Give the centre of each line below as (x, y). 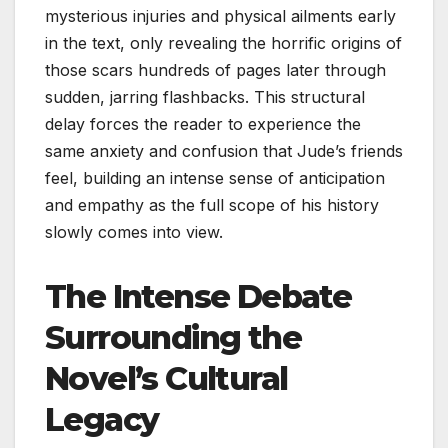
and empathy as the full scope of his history (212, 204)
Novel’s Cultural (166, 378)
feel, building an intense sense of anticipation (215, 177)
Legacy (102, 419)
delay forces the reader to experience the (203, 123)
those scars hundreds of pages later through (215, 69)
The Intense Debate (198, 296)
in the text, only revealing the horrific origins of (223, 42)
